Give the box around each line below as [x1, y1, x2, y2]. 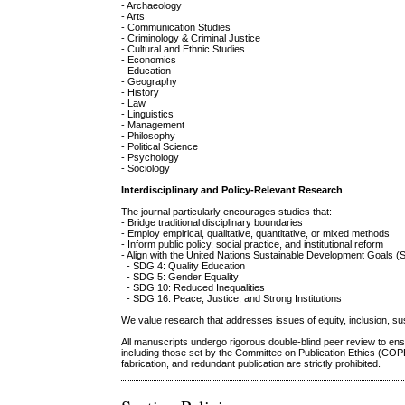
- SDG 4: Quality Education [121, 260, 251, 272]
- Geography [121, 76, 178, 88]
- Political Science [121, 141, 199, 153]
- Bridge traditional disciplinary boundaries [121, 217, 304, 229]
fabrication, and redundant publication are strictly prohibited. [121, 357, 381, 369]
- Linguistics [121, 108, 174, 120]
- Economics [121, 54, 177, 66]
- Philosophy [121, 130, 176, 142]
